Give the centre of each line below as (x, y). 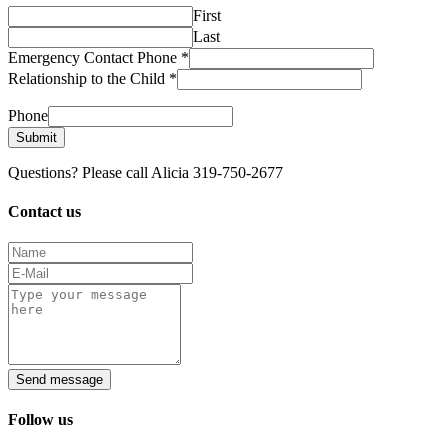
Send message (59, 380)
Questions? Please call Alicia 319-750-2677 (145, 172)
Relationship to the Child (88, 78)
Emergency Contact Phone (94, 57)
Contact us (44, 211)
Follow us (40, 420)
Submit (36, 137)
